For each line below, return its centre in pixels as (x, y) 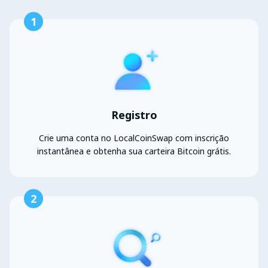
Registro (134, 115)
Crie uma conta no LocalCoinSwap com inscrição (134, 138)
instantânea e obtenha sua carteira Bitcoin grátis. (134, 151)
